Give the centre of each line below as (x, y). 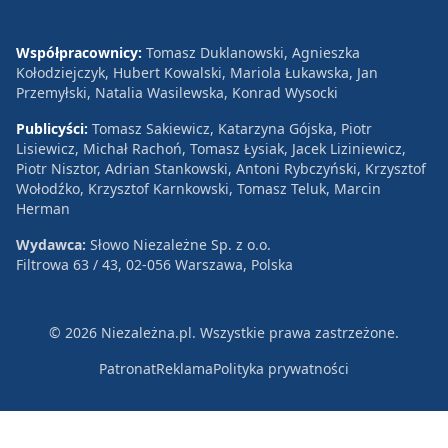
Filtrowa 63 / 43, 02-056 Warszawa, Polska (154, 264)
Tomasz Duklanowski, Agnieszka (253, 52)
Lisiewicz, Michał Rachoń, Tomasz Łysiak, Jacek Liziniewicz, (211, 148)
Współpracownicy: (81, 52)
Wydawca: (53, 244)
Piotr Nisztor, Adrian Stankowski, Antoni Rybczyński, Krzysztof (221, 168)
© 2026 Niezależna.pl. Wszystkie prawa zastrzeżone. (224, 332)
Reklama (184, 368)
